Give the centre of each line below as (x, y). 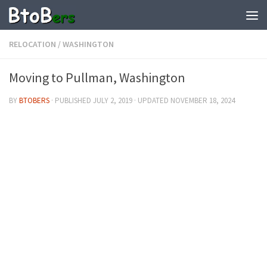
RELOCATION (32, 44)
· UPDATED (151, 100)
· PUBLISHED (72, 100)
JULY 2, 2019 (113, 100)
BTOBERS (34, 100)
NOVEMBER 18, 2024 (203, 100)
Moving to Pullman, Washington (97, 77)
